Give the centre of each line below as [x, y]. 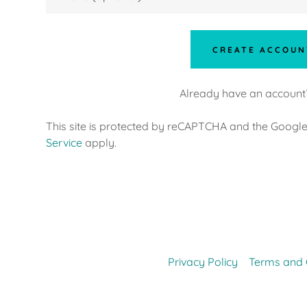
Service [64, 143]
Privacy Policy [203, 262]
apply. [99, 143]
